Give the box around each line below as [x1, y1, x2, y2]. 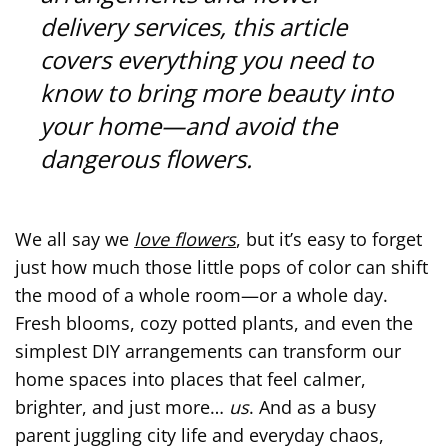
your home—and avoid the [40, 108, 338, 142]
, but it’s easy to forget [236, 226, 423, 251]
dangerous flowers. [40, 141, 253, 175]
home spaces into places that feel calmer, [15, 366, 367, 391]
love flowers [134, 226, 237, 251]
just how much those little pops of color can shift [15, 254, 429, 279]
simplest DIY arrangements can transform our [15, 338, 402, 363]
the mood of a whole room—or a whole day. [15, 282, 389, 307]
